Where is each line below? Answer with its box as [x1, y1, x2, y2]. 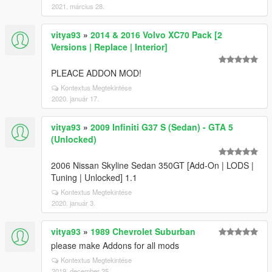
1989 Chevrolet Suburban [90, 225, 195, 237]
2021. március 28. [52, 1, 104, 11]
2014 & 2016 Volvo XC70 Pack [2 [90, 29, 222, 41]
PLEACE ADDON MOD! [51, 67, 141, 79]
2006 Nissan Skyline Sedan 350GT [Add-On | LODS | [51, 159, 254, 171]
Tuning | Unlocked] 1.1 [51, 171, 137, 183]
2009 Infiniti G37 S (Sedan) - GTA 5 [90, 121, 233, 133]
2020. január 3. [52, 198, 95, 208]
